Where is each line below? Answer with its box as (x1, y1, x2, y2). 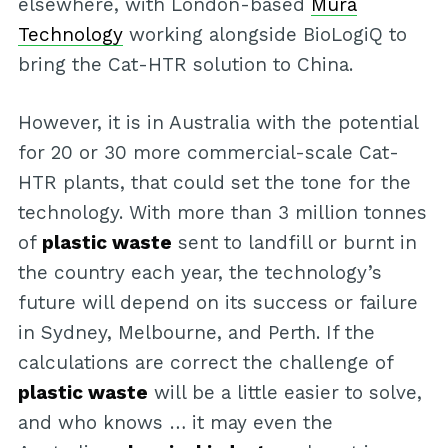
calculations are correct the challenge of (17, 351, 393, 375)
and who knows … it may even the (17, 411, 333, 435)
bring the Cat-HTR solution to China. (17, 52, 353, 76)
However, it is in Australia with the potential (17, 111, 418, 135)
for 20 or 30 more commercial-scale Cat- (17, 141, 399, 165)
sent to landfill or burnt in (171, 231, 417, 255)
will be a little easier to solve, (147, 381, 422, 405)
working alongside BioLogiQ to (122, 22, 407, 46)
